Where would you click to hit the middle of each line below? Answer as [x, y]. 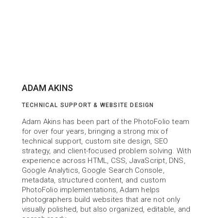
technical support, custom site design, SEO [95, 141]
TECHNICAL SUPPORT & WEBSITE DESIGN [88, 105]
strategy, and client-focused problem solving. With [106, 151]
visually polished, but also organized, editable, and [106, 209]
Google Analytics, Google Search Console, [93, 170]
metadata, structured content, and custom [94, 180]
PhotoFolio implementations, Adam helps [91, 190]
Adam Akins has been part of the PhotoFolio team [106, 122]
